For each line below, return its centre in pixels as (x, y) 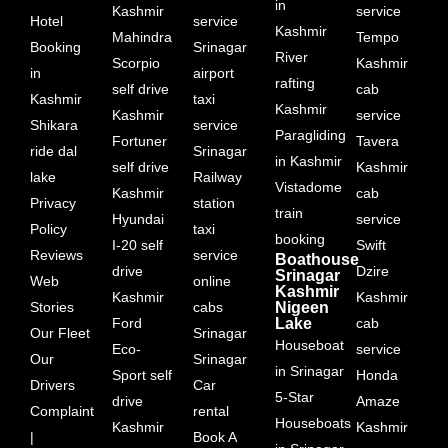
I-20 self (137, 244)
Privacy (53, 202)
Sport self (141, 374)
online (212, 280)
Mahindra (141, 36)
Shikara (54, 124)
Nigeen (301, 307)
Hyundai (137, 218)
